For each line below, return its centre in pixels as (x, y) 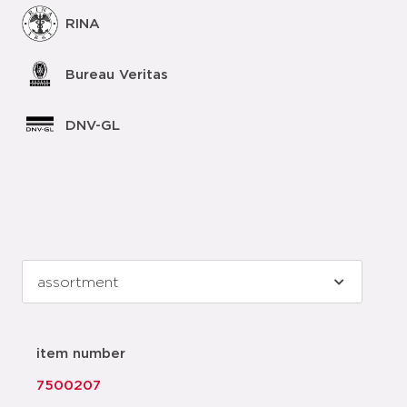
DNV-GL (93, 125)
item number (81, 354)
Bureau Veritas (117, 74)
